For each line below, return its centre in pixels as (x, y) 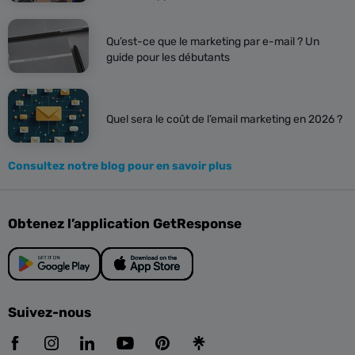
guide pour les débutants (168, 58)
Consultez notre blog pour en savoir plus (120, 166)
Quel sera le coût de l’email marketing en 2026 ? (224, 120)
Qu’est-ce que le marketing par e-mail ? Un (213, 42)
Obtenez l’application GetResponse (125, 224)
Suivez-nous (50, 313)
